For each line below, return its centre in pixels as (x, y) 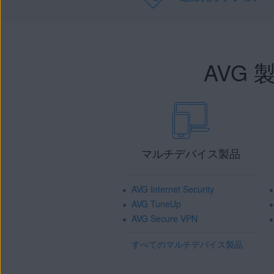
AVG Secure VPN (165, 218)
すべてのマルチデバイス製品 (187, 244)
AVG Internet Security (173, 189)
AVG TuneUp (156, 204)
